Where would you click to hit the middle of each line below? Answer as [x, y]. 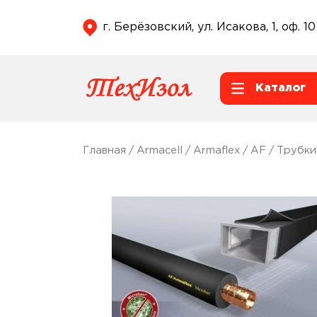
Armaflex [217, 150]
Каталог [280, 88]
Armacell [160, 150]
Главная [104, 150]
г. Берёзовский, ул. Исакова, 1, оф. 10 [209, 27]
